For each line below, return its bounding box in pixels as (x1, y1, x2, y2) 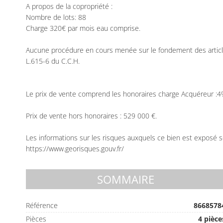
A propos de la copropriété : (26, 1, 112, 11)
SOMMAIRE (97, 172, 155, 187)
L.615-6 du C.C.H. (26, 56, 80, 66)
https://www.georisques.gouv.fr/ (26, 144, 124, 153)
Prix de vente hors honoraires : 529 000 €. (26, 111, 157, 120)
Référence (26, 201, 58, 210)
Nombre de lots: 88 (26, 12, 86, 22)
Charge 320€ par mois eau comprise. (26, 23, 140, 33)
